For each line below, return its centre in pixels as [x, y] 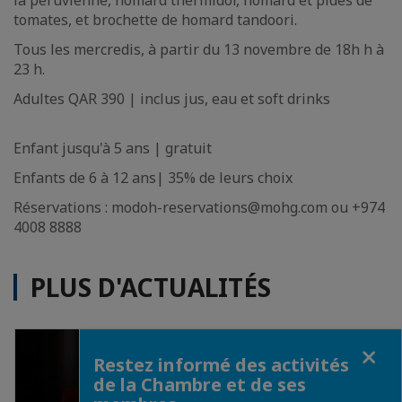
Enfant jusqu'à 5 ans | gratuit [113, 148]
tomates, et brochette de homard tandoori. [155, 20]
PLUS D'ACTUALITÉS [151, 287]
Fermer [101, 345]
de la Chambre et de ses [200, 385]
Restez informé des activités [221, 365]
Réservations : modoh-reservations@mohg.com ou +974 [199, 207]
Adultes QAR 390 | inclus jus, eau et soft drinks [172, 99]
